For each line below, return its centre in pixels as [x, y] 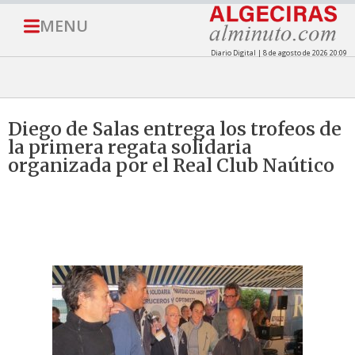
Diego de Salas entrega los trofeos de [175, 129]
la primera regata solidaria [130, 147]
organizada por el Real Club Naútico [171, 166]
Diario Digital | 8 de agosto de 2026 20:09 [279, 53]
